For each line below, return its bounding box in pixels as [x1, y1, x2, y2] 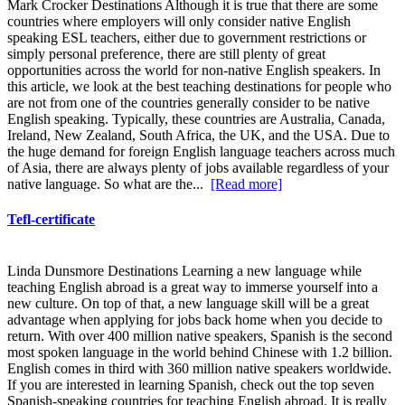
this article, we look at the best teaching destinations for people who [7, 78, 391, 94]
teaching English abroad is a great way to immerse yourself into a [7, 279, 378, 296]
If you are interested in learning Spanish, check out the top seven [7, 377, 374, 393]
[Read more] [211, 175, 282, 192]
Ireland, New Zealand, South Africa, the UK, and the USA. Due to [7, 127, 390, 143]
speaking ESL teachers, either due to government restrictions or [7, 29, 366, 45]
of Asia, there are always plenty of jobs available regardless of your [7, 159, 389, 175]
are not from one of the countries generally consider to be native [7, 94, 370, 110]
